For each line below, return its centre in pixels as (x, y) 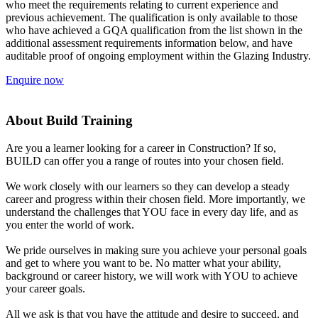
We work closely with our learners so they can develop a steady (148, 186)
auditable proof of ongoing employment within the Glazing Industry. (158, 56)
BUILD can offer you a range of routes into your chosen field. (145, 160)
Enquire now (35, 80)
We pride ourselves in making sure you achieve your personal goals (156, 250)
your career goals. (45, 288)
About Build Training (69, 121)
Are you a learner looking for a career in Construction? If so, (141, 148)
